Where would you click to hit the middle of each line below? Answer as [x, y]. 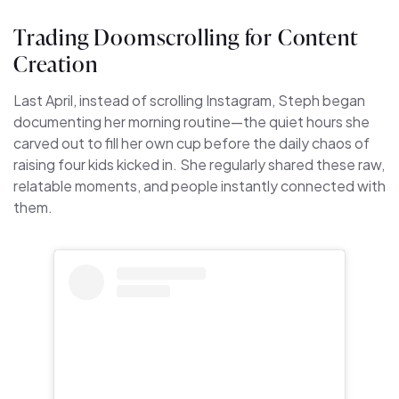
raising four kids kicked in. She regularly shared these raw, [199, 165]
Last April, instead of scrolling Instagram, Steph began [189, 101]
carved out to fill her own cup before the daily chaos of [191, 143]
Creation [56, 64]
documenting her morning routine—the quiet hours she [191, 122]
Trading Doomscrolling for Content [185, 37]
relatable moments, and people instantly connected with [199, 186]
